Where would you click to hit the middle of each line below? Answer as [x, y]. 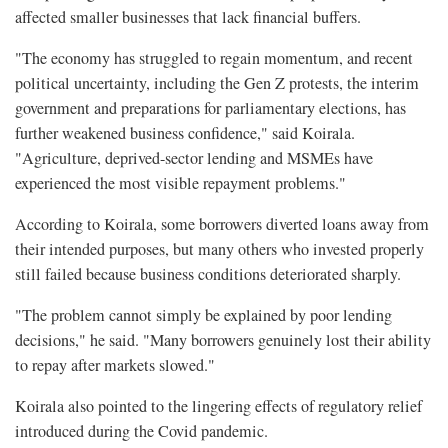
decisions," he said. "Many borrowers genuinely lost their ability [223, 340]
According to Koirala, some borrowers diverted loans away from [222, 224]
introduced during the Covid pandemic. [141, 431]
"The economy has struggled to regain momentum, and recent [214, 58]
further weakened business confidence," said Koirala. [185, 133]
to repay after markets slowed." [115, 365]
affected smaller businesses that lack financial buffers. [188, 17]
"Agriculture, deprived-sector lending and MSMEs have [194, 158]
